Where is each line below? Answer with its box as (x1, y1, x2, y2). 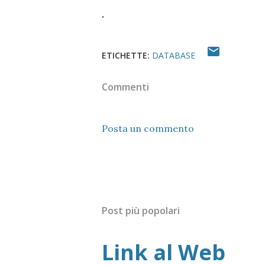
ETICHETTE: (102, 50, 150, 61)
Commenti (102, 80, 149, 93)
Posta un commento (102, 122, 194, 134)
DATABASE (152, 50, 195, 61)
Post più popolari (102, 204, 180, 217)
